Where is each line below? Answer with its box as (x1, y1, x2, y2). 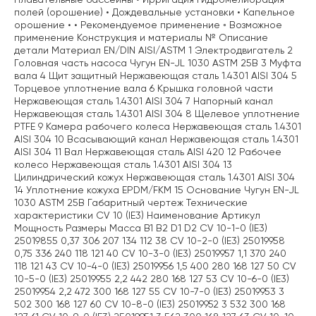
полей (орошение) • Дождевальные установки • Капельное (14, 7, 295, 18)
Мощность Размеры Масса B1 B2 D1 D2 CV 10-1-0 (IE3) (14, 223, 267, 233)
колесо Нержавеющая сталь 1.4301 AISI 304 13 (14, 159, 232, 170)
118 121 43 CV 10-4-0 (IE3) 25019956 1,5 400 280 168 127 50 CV (14, 261, 296, 272)
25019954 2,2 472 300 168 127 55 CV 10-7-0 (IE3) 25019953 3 (14, 286, 284, 297)
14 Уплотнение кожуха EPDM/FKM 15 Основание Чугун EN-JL (14, 185, 299, 195)
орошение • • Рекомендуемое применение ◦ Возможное (14, 20, 282, 30)
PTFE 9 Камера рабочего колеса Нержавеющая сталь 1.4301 (14, 121, 301, 132)
